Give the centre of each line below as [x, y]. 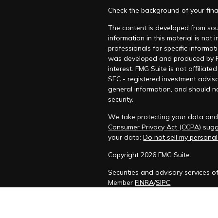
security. [121, 99]
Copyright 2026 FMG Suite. [150, 155]
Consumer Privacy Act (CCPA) [155, 127]
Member [122, 182]
